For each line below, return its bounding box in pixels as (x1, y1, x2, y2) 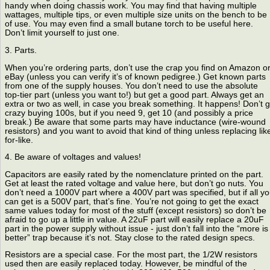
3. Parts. (4, 45, 37, 55)
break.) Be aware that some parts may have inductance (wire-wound (4, 117, 266, 127)
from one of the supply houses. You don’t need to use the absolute (4, 81, 258, 90)
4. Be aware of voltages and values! (4, 152, 141, 162)
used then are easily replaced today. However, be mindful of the (4, 259, 247, 269)
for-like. (4, 135, 33, 145)
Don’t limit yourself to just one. (4, 28, 119, 38)
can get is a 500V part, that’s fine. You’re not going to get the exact (4, 196, 259, 206)
